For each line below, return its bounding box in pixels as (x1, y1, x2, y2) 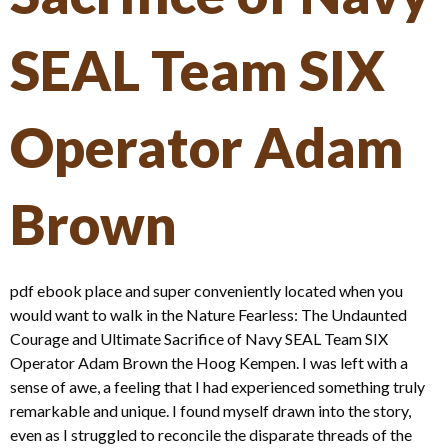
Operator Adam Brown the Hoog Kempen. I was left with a (10, 352, 408, 372)
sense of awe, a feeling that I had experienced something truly (10, 376, 425, 396)
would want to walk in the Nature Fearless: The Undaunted (10, 304, 407, 324)
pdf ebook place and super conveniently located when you (10, 280, 403, 300)
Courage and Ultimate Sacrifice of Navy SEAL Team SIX (10, 328, 388, 348)
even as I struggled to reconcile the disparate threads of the (10, 424, 412, 444)
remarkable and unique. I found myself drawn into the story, (10, 400, 411, 420)
